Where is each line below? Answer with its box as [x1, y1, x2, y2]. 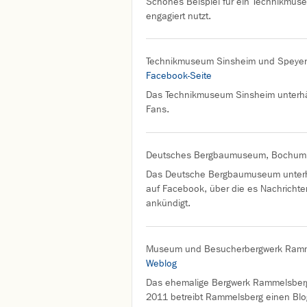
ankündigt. [146, 197, 191, 210]
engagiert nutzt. [146, 10, 211, 22]
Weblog [146, 258, 177, 270]
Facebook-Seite [146, 70, 212, 82]
